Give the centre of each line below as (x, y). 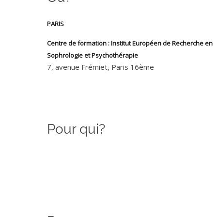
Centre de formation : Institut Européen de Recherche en (130, 43)
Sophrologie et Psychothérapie (93, 55)
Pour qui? (76, 129)
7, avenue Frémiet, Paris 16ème (101, 67)
